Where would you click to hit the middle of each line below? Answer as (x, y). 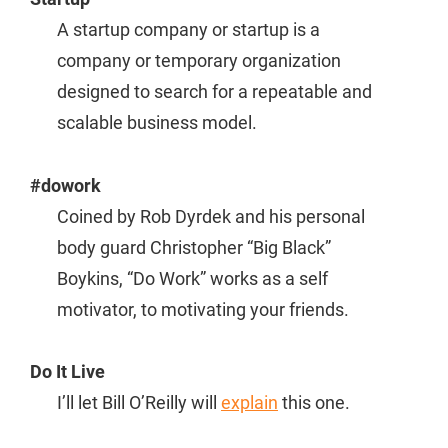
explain (249, 403)
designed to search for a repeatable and (214, 92)
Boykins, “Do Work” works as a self (192, 278)
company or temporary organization (199, 61)
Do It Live (67, 372)
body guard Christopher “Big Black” (194, 247)
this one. (314, 403)
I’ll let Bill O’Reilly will (139, 403)
